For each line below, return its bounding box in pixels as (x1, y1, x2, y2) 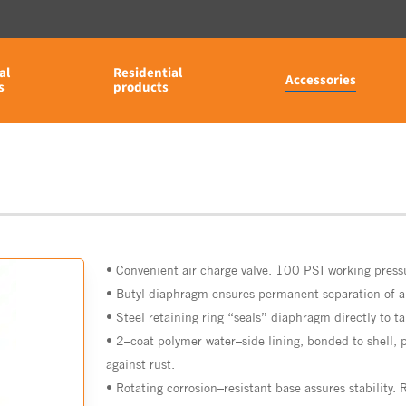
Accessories (285, 71, 357, 90)
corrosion (167, 381, 218, 396)
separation (323, 286, 382, 302)
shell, (367, 333, 398, 349)
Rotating (116, 381, 164, 396)
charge (200, 263, 238, 278)
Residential (113, 63, 183, 82)
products (113, 78, 169, 97)
